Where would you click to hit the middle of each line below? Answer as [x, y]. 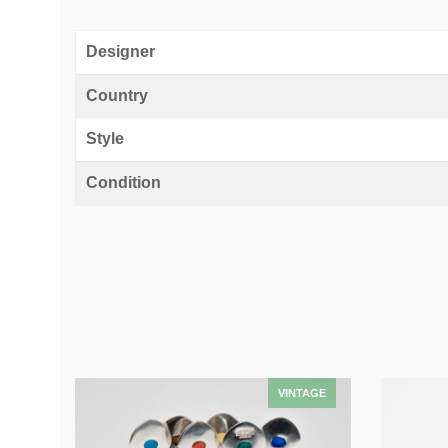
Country [117, 95]
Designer [120, 51]
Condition [123, 182]
